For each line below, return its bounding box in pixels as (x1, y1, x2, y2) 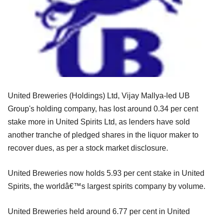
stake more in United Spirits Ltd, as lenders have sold (8, 117, 190, 126)
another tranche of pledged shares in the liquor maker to (8, 130, 199, 139)
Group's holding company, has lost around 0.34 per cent (8, 104, 198, 113)
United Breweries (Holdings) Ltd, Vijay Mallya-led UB (8, 91, 190, 100)
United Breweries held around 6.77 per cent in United (8, 207, 190, 216)
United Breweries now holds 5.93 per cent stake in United (8, 169, 204, 177)
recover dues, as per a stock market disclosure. (8, 143, 168, 152)
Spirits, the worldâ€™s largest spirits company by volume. (8, 182, 205, 190)
